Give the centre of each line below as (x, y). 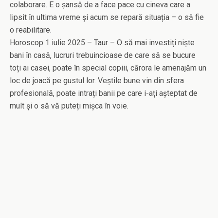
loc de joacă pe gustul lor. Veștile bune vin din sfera (97, 81)
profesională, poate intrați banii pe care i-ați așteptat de (104, 93)
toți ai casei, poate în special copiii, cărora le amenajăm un (108, 68)
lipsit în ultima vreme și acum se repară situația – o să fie (107, 18)
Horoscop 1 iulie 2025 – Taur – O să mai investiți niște (102, 43)
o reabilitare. (31, 30)
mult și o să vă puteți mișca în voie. (69, 106)
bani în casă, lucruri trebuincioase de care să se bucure (103, 55)
